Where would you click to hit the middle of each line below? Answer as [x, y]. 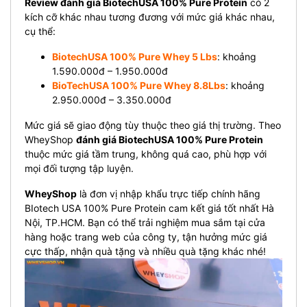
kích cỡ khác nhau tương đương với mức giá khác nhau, [150, 16]
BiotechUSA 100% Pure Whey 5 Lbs [135, 56]
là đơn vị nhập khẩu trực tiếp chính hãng [169, 193]
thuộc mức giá [58, 153]
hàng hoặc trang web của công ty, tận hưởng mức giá [146, 236]
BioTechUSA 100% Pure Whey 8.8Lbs [139, 85]
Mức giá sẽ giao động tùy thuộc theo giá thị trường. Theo [153, 125]
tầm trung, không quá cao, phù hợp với [179, 153]
